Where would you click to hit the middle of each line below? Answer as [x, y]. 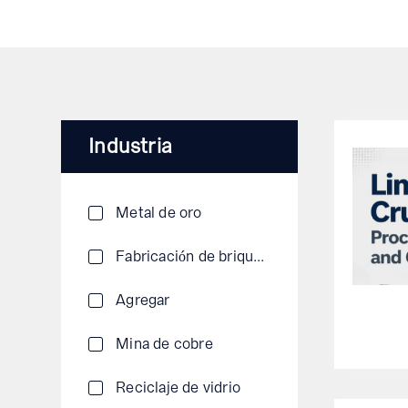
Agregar [143, 300]
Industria [131, 146]
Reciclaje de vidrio [178, 387]
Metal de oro [159, 212]
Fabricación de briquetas [259, 256]
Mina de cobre [164, 343]
